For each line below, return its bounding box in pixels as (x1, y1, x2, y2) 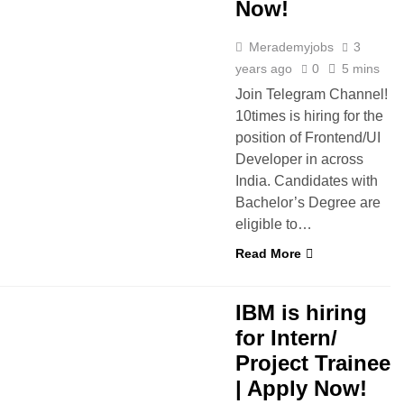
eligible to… (235, 216, 312, 232)
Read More (235, 246, 301, 261)
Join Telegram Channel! (235, 87, 388, 102)
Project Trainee (235, 351, 390, 375)
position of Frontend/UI (235, 130, 381, 145)
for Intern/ (235, 326, 337, 350)
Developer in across (235, 151, 363, 167)
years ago (235, 61, 292, 76)
